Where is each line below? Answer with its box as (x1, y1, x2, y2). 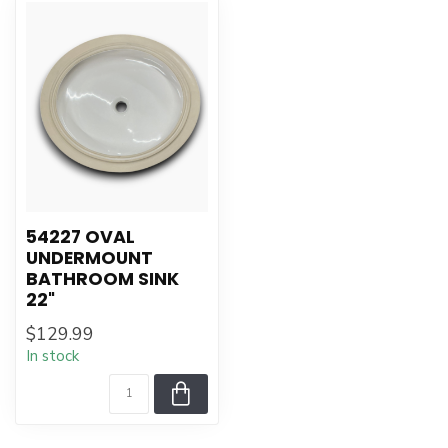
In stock (26, 346, 79, 366)
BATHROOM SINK (26, 267, 179, 291)
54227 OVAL (26, 225, 135, 249)
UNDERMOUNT (26, 246, 153, 270)
